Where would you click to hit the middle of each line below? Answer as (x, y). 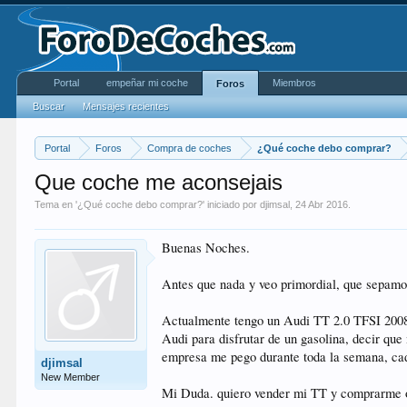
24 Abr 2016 (322, 204)
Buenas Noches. (206, 248)
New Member (71, 377)
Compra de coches (190, 148)
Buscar (49, 106)
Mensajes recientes (126, 106)
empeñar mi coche (148, 83)
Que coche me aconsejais (159, 182)
